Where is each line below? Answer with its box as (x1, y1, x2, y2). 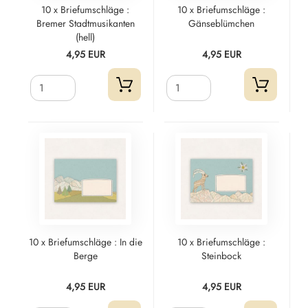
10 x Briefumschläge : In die (28, 235, 142, 249)
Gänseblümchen (188, 16, 254, 30)
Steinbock (201, 249, 241, 263)
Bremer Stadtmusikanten (36, 16, 135, 30)
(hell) (76, 30, 96, 44)
